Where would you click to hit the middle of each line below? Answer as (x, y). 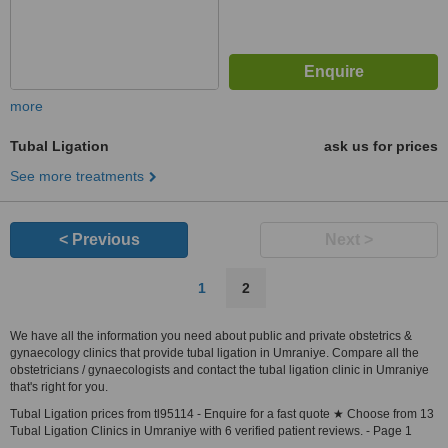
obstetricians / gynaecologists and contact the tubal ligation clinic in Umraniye (219, 370)
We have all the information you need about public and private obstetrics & (211, 336)
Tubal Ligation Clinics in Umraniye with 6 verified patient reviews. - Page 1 (211, 431)
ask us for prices (381, 146)
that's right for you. (59, 387)
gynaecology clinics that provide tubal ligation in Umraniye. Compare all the (214, 353)
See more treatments (77, 176)
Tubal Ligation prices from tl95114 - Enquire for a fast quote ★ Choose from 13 (222, 414)
